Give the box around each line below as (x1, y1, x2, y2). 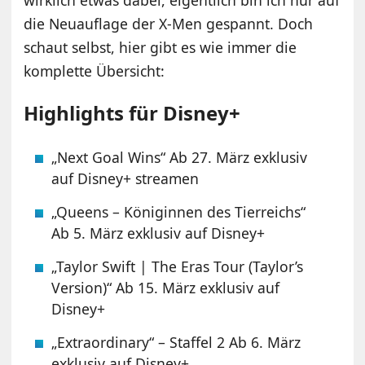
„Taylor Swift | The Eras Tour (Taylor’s (51, 256, 304, 276)
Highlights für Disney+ (24, 99, 241, 126)
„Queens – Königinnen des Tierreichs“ (51, 201, 306, 222)
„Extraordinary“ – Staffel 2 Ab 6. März (51, 332, 301, 352)
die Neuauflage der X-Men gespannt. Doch (24, 13, 314, 33)
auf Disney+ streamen (51, 168, 200, 188)
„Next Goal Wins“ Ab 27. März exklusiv (51, 147, 308, 167)
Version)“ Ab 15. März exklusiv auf (51, 277, 280, 297)
